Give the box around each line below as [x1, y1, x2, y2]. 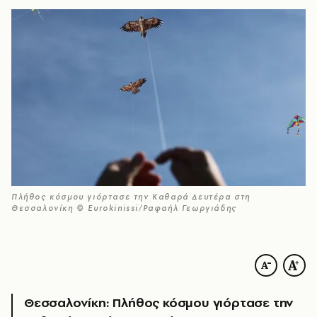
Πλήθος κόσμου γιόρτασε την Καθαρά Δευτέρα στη [11, 192, 251, 202]
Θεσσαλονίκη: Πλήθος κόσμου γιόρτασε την [24, 294, 294, 311]
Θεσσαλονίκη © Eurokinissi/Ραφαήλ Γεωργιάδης [11, 203, 237, 214]
